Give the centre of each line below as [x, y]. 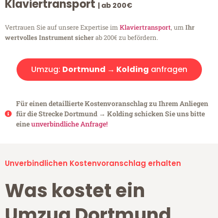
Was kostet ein [75, 191]
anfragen [168, 70]
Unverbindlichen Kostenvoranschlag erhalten [93, 163]
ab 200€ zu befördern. [126, 38]
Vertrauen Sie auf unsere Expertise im [62, 27]
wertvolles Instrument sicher [49, 38]
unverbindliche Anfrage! [69, 124]
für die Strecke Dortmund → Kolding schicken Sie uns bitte [110, 114]
